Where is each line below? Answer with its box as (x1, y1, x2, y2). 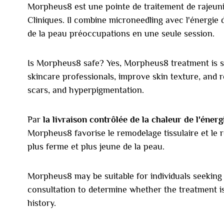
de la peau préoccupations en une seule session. (27, 28, 214, 38)
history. (27, 198, 56, 208)
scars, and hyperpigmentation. (27, 85, 144, 95)
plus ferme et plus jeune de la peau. (27, 141, 164, 151)
